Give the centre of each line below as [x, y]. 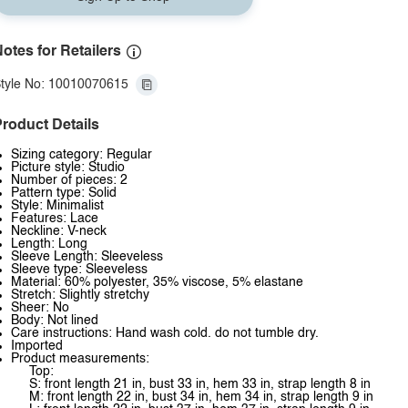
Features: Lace [55, 219]
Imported [37, 346]
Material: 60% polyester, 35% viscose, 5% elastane [157, 282]
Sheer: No [40, 308]
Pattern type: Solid [64, 193]
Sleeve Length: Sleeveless [87, 257]
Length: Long [49, 244]
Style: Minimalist [57, 206]
